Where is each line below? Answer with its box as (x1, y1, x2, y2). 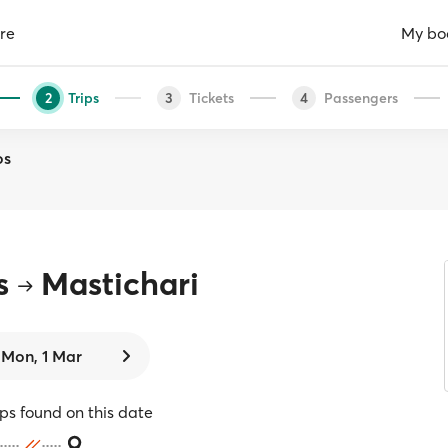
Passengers (324, 88, 398, 107)
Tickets (189, 88, 234, 107)
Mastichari (41, 264, 200, 303)
